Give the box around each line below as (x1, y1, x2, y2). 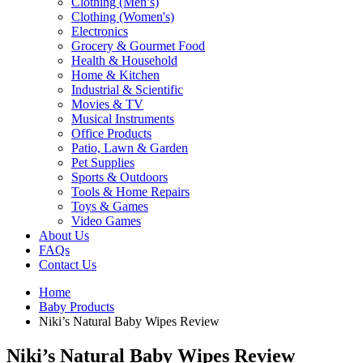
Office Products (71, 126, 152, 140)
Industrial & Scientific (71, 82, 183, 96)
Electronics (71, 23, 128, 38)
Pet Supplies (71, 155, 135, 169)
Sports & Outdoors (71, 169, 168, 184)
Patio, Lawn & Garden (71, 140, 188, 155)
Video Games (71, 213, 141, 228)
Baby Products (39, 299, 114, 314)
